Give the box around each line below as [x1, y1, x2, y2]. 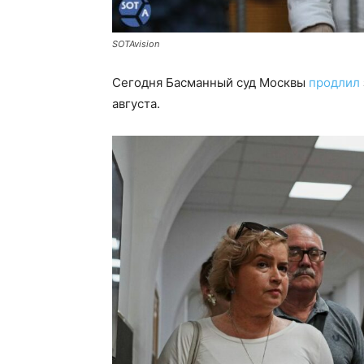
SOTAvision [112, 38, 159, 50]
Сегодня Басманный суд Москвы [112, 75, 309, 91]
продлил [309, 75, 360, 91]
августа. [112, 96, 160, 112]
